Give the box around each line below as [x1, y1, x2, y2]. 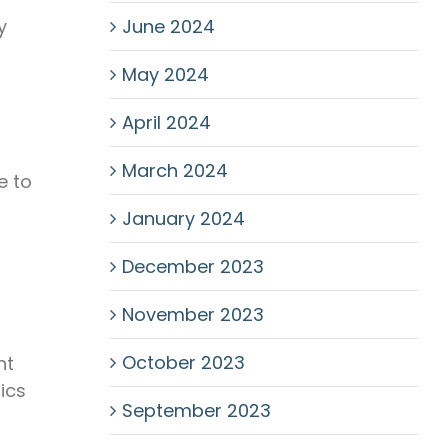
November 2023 [121, 302, 264, 327]
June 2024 [121, 14, 215, 39]
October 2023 [121, 350, 245, 375]
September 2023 [121, 398, 271, 423]
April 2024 [121, 110, 211, 135]
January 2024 [121, 206, 245, 231]
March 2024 [121, 158, 228, 183]
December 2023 [121, 254, 264, 279]
